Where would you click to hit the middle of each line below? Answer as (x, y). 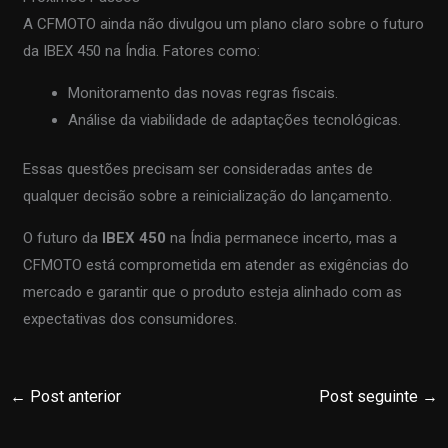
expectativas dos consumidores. (130, 319)
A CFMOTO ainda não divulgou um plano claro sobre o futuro (224, 23)
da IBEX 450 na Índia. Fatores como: (142, 50)
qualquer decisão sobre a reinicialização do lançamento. (208, 196)
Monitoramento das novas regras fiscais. (203, 92)
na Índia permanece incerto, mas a (282, 238)
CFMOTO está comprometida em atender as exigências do (216, 265)
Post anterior (74, 397)
